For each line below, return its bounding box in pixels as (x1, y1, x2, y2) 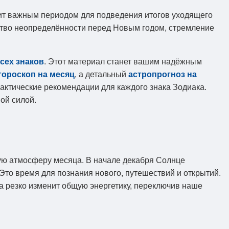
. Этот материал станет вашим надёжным (44, 57, 202, 66)
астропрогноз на (128, 70, 197, 79)
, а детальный (75, 70, 128, 79)
